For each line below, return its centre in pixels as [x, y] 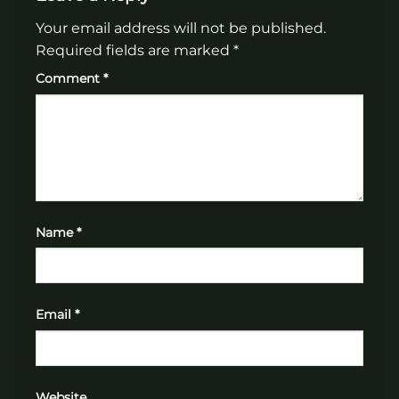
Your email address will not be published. [181, 28]
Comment [69, 78]
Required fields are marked [134, 50]
